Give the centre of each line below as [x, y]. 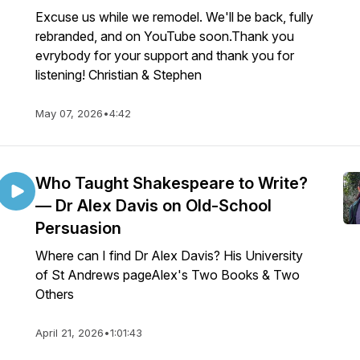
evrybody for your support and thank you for [165, 55]
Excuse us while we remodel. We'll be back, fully [174, 17]
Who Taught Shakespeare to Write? [172, 183]
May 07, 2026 [69, 113]
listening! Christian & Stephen [119, 75]
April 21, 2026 [70, 333]
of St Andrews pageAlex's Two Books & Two [168, 275]
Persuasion [78, 228]
